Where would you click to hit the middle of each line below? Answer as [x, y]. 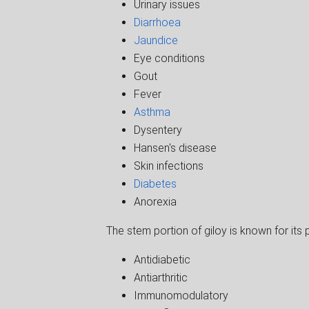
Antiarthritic [162, 277]
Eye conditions [171, 58]
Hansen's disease [175, 148]
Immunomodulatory [181, 295]
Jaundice [156, 40]
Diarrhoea [157, 22]
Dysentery [159, 130]
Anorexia [157, 201]
